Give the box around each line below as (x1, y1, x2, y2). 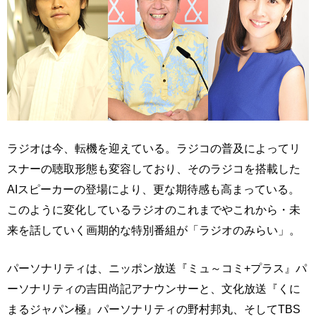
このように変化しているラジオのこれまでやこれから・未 (7, 203, 300, 217)
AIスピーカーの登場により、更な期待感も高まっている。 (7, 183, 300, 196)
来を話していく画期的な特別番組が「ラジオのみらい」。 (7, 224, 300, 237)
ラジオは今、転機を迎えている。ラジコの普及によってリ (7, 142, 300, 155)
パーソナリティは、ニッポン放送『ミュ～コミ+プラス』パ (7, 262, 307, 275)
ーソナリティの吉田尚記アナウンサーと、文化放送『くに (7, 282, 300, 296)
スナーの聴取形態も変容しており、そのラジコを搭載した (7, 162, 300, 176)
